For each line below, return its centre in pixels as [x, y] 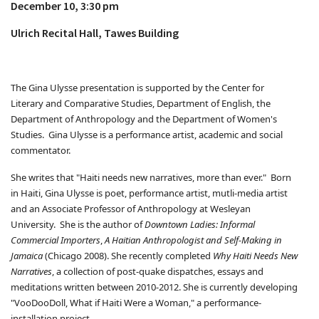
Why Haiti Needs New [255, 255]
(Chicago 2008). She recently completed [128, 255]
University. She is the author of [78, 224]
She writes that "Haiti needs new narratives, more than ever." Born [151, 177]
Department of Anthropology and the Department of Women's [144, 119]
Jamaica [27, 255]
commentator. [43, 150]
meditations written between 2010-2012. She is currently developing [154, 287]
